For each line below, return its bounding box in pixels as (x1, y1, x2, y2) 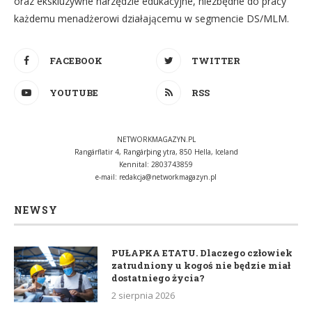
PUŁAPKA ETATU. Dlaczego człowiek (111, 246, 292, 259)
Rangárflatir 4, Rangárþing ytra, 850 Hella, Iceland (74, 146, 238, 157)
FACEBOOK (49, 54, 102, 67)
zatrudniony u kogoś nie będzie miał (111, 258, 290, 272)
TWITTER (192, 54, 240, 67)
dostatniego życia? (111, 271, 205, 284)
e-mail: (95, 171, 119, 182)
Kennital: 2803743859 (119, 159, 193, 169)
